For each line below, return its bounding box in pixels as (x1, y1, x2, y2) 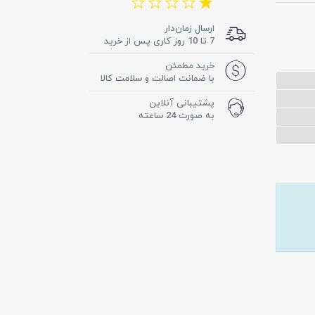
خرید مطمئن (165, 59, 214, 72)
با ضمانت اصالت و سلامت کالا (101, 72, 214, 85)
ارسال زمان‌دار (165, 22, 214, 35)
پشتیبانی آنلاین (149, 96, 214, 110)
